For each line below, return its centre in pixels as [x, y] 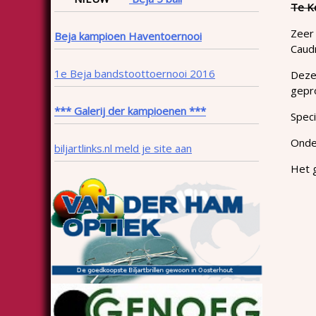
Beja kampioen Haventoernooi [128, 36]
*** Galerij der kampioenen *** [130, 110]
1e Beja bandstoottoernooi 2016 [135, 73]
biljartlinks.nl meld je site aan [123, 148]
